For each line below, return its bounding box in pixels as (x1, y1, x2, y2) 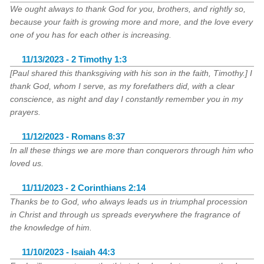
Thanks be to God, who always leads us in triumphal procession (10, 197, 248, 206)
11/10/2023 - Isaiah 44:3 (22, 247, 115, 257)
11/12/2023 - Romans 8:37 (22, 132, 126, 141)
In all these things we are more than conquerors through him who (10, 146, 254, 155)
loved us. (10, 159, 44, 168)
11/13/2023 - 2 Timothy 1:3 (22, 55, 127, 64)
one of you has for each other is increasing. (10, 30, 172, 39)
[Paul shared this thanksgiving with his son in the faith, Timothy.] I (10, 68, 253, 78)
